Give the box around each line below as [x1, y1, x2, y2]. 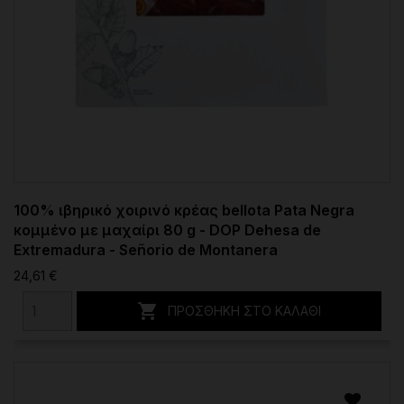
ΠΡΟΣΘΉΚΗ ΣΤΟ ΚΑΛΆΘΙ [168, 303, 321, 319]
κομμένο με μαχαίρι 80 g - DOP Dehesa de [14, 221, 321, 240]
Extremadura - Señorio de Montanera [14, 241, 278, 260]
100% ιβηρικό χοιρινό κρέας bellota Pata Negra [14, 201, 354, 220]
